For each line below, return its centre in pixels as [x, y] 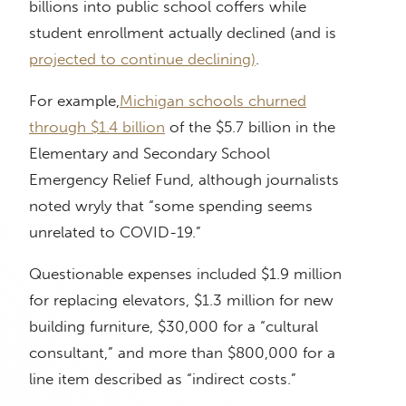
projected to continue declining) [142, 58]
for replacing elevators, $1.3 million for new [181, 300]
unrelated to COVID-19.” [117, 232]
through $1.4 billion [97, 126]
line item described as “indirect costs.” [165, 378]
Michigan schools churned [213, 100]
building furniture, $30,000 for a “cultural [174, 326]
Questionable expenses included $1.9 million [185, 273]
